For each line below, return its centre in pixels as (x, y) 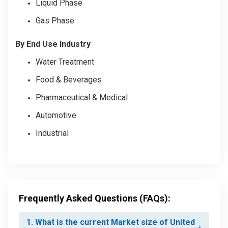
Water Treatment (65, 62)
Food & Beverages (69, 79)
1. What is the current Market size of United (111, 222)
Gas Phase (55, 20)
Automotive (56, 115)
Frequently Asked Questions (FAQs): (95, 198)
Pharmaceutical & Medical (82, 97)
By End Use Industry (53, 44)
